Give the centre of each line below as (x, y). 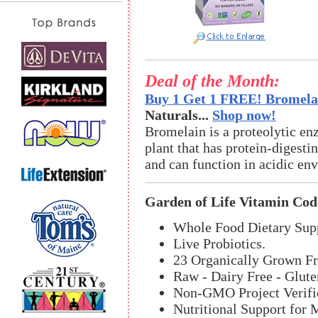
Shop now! (244, 115)
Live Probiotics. (219, 243)
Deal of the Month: (212, 81)
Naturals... (179, 115)
